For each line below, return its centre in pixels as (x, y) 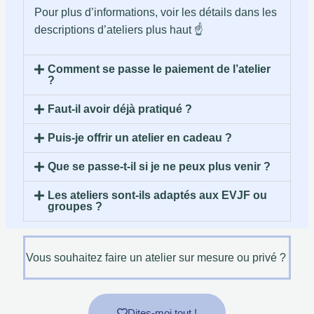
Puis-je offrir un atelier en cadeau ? (140, 138)
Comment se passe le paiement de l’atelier (159, 69)
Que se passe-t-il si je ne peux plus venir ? (159, 167)
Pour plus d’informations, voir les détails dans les (156, 13)
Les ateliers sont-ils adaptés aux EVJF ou (158, 196)
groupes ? (75, 207)
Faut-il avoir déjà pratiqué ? (120, 109)
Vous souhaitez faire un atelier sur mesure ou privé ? (157, 258)
